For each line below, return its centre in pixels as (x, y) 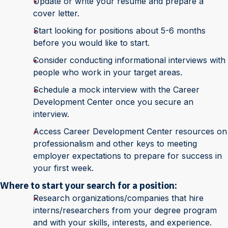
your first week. (63, 168)
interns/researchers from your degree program (125, 210)
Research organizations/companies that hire (118, 198)
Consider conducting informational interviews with (129, 60)
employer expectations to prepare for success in (127, 156)
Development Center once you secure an (113, 102)
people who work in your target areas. (108, 72)
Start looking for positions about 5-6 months (119, 31)
